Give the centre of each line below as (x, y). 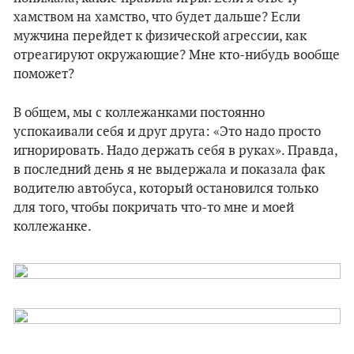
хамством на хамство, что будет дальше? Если (157, 17)
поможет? (44, 74)
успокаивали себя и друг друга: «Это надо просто (167, 132)
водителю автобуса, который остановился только (166, 189)
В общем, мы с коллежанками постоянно (139, 113)
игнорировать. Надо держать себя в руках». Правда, (175, 151)
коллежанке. (53, 227)
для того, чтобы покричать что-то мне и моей (154, 208)
